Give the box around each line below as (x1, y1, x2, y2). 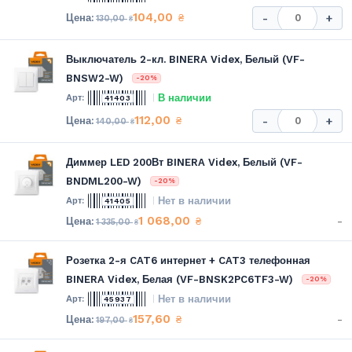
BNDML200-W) (66, 174, 141, 187)
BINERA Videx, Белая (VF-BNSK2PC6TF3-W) (66, 273, 293, 285)
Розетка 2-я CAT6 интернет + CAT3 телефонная (66, 254, 310, 266)
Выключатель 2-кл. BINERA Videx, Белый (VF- (66, 53, 305, 65)
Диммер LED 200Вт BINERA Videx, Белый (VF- (66, 156, 302, 168)
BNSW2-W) (66, 71, 123, 84)
